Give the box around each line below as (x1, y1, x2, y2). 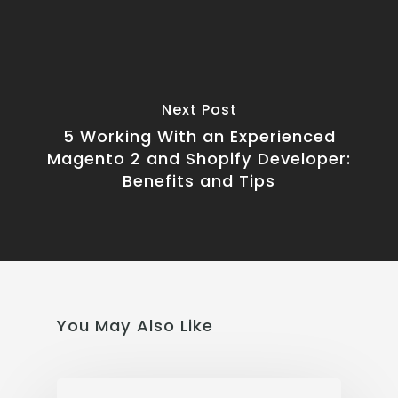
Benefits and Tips (123, 169, 275, 192)
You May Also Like (57, 314, 213, 337)
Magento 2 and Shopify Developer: (47, 147, 351, 170)
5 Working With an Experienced (62, 124, 336, 147)
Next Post (161, 99, 237, 120)
